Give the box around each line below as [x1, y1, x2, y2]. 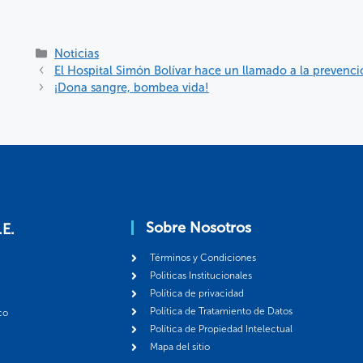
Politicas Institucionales [149, 270, 252, 282]
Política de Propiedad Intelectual [149, 323, 293, 335]
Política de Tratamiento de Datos [149, 305, 293, 318]
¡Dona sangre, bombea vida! [54, 80, 210, 96]
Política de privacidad [149, 288, 244, 300]
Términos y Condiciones [149, 252, 256, 264]
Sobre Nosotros [146, 219, 251, 237]
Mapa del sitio [149, 341, 210, 353]
